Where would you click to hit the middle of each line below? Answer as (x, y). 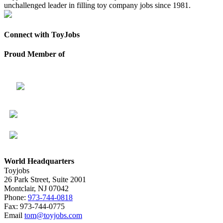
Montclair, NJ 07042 (36, 189)
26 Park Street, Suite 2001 (45, 180)
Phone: (16, 198)
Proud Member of (34, 54)
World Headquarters (39, 161)
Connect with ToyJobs (42, 34)
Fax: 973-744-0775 (34, 207)
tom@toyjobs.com (53, 216)
